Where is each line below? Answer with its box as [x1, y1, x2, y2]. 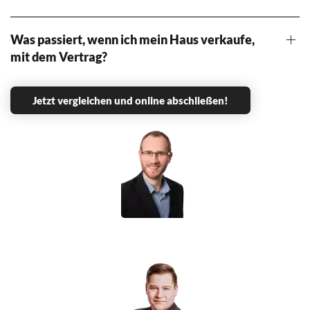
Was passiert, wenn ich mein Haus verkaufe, [10, 31, 255, 47]
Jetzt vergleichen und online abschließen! [33, 93, 228, 107]
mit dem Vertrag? [10, 48, 107, 64]
